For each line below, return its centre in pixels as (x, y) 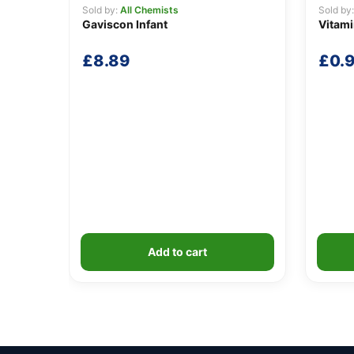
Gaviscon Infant (125, 24)
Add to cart (177, 251)
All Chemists (149, 9)
